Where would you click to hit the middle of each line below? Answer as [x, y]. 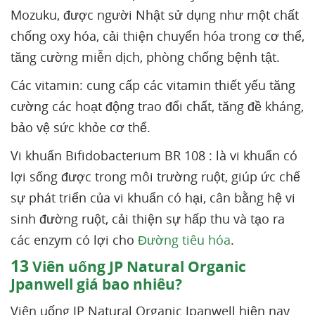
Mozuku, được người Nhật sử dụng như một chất [155, 15]
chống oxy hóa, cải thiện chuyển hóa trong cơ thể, [157, 36]
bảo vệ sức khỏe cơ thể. [81, 127]
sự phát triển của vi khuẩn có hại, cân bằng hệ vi [153, 198]
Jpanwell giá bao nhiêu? [96, 284]
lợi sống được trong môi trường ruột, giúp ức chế [155, 176]
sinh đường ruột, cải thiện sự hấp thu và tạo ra [148, 219]
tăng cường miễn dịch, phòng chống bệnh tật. [145, 57]
